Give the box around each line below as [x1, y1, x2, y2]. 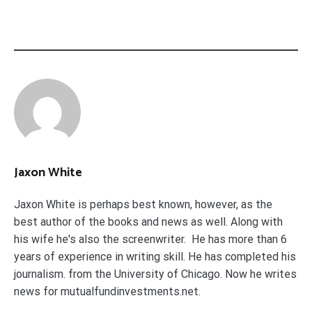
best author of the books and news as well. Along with [14, 214, 283, 228]
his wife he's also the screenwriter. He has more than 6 [14, 232, 287, 246]
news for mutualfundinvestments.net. [14, 284, 201, 298]
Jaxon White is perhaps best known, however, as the [14, 197, 272, 211]
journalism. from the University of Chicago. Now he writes [14, 267, 297, 281]
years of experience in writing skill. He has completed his [14, 249, 296, 263]
